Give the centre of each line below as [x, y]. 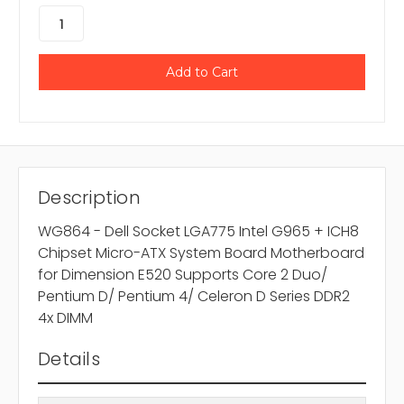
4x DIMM [65, 318]
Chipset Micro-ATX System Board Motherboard [201, 253]
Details [69, 359]
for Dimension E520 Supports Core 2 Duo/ [183, 275]
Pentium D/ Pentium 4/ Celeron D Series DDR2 [194, 297]
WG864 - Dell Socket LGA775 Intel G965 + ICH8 [198, 232]
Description [89, 198]
